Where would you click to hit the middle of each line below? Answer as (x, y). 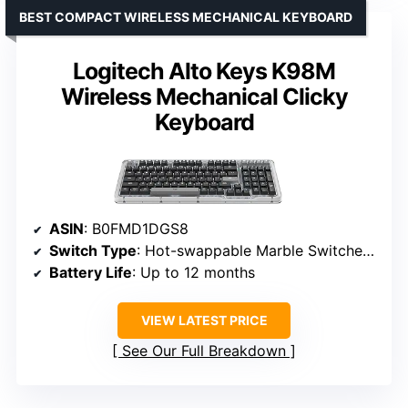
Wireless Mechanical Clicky (204, 96)
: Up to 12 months (194, 272)
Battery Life (91, 272)
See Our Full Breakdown (204, 350)
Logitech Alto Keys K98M (204, 71)
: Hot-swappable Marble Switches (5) (250, 250)
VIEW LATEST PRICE (204, 320)
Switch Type (93, 250)
